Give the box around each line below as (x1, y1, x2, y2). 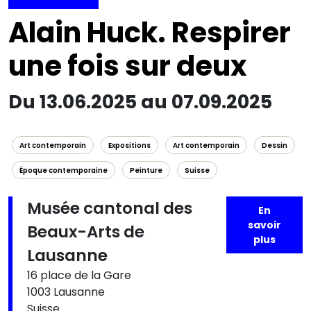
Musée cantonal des (27, 197, 192, 219)
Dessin (262, 140, 287, 151)
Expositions (108, 140, 151, 151)
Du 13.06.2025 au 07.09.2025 (8, 89, 272, 115)
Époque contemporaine (19, 165, 108, 176)
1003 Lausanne (27, 284, 105, 300)
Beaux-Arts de (27, 221, 144, 243)
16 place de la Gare (27, 267, 131, 283)
